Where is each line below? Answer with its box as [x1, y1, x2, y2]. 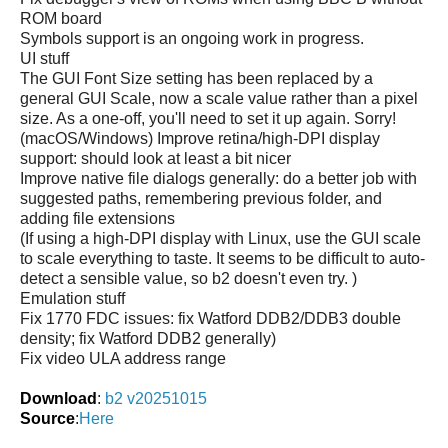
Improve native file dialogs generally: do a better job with [20, 169, 417, 187]
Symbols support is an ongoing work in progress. [20, 29, 364, 47]
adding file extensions [20, 209, 175, 227]
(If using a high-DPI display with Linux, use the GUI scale [20, 229, 421, 247]
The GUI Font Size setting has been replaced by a [20, 69, 373, 87]
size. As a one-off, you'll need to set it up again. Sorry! [20, 109, 396, 127]
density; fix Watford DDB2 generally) [20, 329, 276, 347]
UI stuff [20, 49, 69, 67]
